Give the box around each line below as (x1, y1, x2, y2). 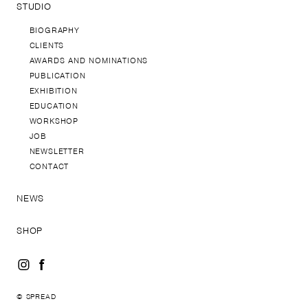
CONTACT (29, 160, 69, 172)
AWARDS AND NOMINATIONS (29, 54, 148, 66)
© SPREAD (16, 291, 56, 301)
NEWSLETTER (29, 145, 85, 157)
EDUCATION (29, 100, 78, 111)
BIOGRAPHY (29, 24, 80, 36)
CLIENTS (29, 39, 65, 51)
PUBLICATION (29, 69, 86, 81)
